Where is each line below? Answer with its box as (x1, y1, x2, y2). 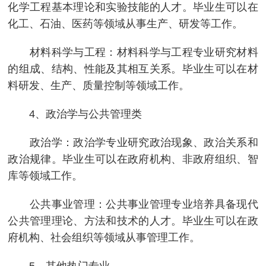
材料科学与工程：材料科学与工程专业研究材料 (8, 46, 258, 58)
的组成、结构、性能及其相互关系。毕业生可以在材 (8, 62, 258, 75)
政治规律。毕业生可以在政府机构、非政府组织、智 (8, 153, 258, 165)
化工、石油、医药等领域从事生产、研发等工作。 (8, 17, 243, 30)
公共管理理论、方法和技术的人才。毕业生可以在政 (8, 214, 258, 227)
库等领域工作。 (8, 169, 83, 182)
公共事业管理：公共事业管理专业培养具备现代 (8, 198, 258, 210)
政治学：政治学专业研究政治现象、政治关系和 (8, 136, 258, 148)
